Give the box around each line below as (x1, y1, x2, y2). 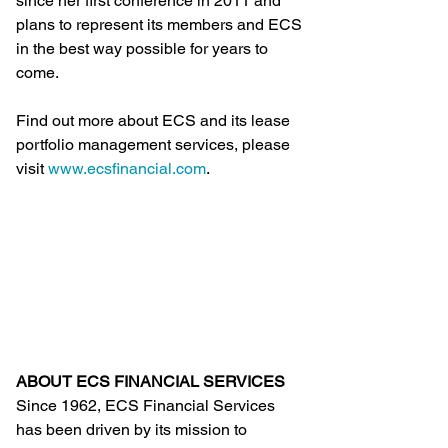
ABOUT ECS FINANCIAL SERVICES (16, 371, 285, 391)
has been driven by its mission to (16, 419, 251, 439)
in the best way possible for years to (16, 38, 272, 58)
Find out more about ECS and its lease (16, 110, 294, 130)
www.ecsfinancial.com (48, 158, 206, 178)
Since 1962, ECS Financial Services (16, 395, 279, 415)
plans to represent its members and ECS (16, 14, 306, 34)
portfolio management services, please (16, 134, 294, 154)
